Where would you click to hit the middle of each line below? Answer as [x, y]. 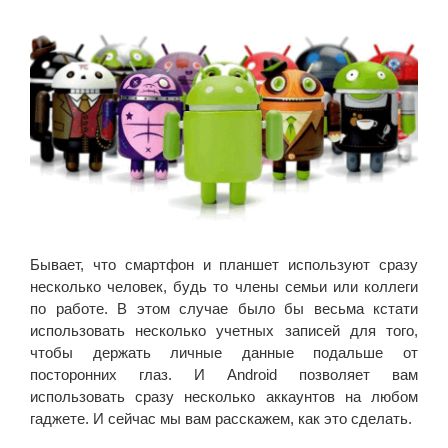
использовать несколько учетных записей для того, [224, 330]
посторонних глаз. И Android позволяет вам [224, 374]
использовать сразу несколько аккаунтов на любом [224, 396]
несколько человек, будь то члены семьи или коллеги [224, 286]
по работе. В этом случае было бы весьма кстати [224, 308]
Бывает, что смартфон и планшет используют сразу [224, 264]
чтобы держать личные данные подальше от [224, 352]
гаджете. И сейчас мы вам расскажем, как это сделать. [221, 418]
